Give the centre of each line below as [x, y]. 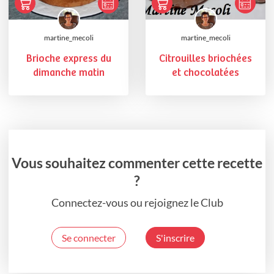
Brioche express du [68, 59]
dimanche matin [68, 73]
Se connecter [89, 238]
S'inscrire [175, 238]
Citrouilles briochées [206, 59]
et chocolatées [206, 73]
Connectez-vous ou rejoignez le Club [137, 203]
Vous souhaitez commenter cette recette [137, 163]
